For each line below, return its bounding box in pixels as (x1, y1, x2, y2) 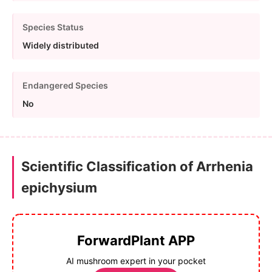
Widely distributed (22, 39, 99, 50)
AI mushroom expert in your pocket (66, 255, 206, 266)
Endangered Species (22, 80, 108, 90)
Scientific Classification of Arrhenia (21, 158, 253, 174)
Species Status (22, 21, 84, 32)
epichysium (21, 179, 97, 195)
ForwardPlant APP (77, 232, 195, 248)
